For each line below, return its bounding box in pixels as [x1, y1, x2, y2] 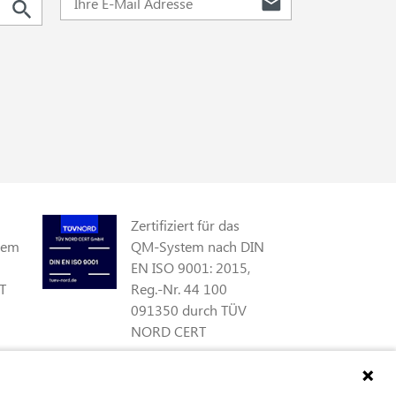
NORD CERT [131, 322, 206, 340]
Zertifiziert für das [131, 216, 240, 234]
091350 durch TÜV [131, 301, 247, 319]
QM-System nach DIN [131, 237, 264, 255]
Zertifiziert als [131, 371, 214, 390]
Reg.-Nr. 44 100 [131, 279, 227, 298]
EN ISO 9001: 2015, [131, 258, 250, 277]
